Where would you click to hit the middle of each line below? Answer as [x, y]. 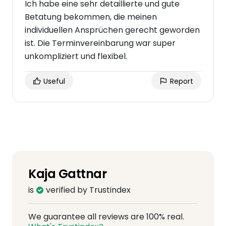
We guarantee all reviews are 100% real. [106, 217]
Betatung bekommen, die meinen [91, 17]
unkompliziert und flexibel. [76, 56]
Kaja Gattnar [68, 174]
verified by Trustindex [87, 190]
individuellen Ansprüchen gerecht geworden [112, 30]
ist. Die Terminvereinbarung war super [100, 43]
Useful [53, 81]
